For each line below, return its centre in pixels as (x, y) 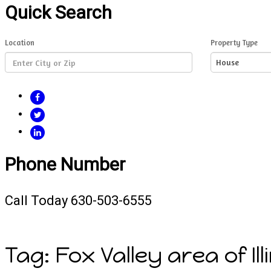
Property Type (234, 43)
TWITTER (63, 113)
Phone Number (65, 165)
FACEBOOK (67, 96)
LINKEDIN (62, 131)
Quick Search (58, 13)
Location (20, 43)
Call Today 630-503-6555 (78, 201)
